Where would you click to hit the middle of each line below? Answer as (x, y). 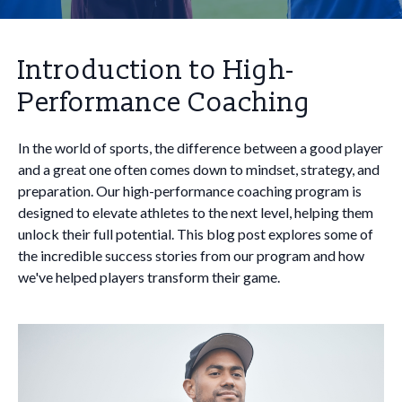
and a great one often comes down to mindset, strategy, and (199, 169)
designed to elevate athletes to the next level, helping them (196, 212)
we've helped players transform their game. (149, 277)
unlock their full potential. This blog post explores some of (196, 234)
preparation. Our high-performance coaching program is (190, 191)
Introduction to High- (156, 70)
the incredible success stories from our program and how (191, 255)
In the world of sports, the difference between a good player (201, 148)
